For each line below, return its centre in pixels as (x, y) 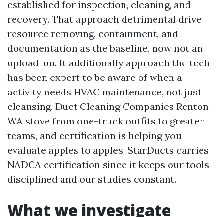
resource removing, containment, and (93, 34)
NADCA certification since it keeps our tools (108, 165)
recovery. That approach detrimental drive (104, 19)
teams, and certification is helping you (94, 136)
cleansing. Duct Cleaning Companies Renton (108, 107)
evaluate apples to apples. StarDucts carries (108, 150)
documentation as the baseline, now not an (105, 48)
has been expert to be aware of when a (95, 77)
